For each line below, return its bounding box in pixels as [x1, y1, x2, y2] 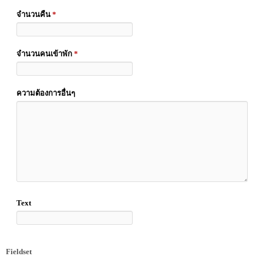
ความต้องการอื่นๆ [16, 89, 75, 98]
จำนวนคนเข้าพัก [16, 49, 74, 59]
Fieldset [6, 247, 32, 257]
